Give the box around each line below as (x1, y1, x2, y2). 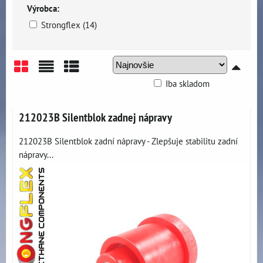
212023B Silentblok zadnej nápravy (19, 110, 172, 124)
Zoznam (38, 79, 89, 99)
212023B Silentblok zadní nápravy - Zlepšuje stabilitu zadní (19, 135, 238, 147)
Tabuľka (63, 79, 113, 99)
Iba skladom (166, 77, 210, 89)
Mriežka (12, 79, 63, 99)
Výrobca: (27, 2, 59, 14)
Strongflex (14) (41, 19, 97, 31)
